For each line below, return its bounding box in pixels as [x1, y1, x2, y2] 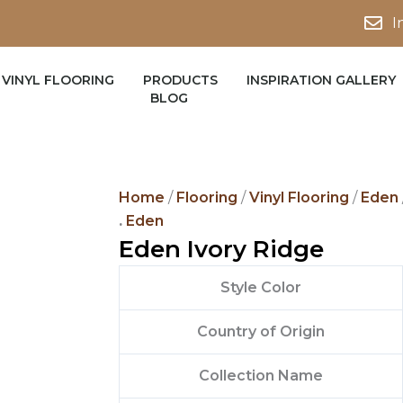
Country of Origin [197, 322, 325, 340]
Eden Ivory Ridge [119, 234, 324, 264]
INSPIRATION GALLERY [246, 72, 397, 89]
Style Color [220, 278, 301, 296]
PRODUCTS [143, 72, 219, 89]
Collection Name [199, 366, 323, 384]
